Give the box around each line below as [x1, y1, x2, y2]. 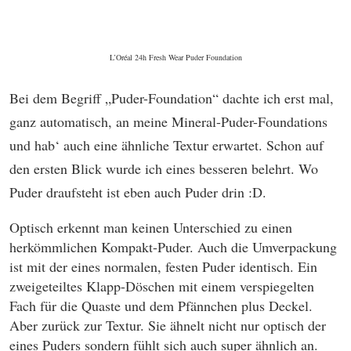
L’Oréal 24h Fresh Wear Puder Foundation [109, 52, 242, 63]
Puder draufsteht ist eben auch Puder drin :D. [9, 183, 266, 201]
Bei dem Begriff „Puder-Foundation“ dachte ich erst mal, [9, 89, 334, 107]
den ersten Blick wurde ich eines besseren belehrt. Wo [9, 159, 318, 178]
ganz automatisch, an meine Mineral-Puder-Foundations [9, 112, 327, 131]
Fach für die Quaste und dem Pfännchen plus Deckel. [9, 296, 313, 315]
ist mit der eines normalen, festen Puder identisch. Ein [9, 257, 317, 276]
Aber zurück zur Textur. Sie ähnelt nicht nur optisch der [9, 316, 326, 335]
